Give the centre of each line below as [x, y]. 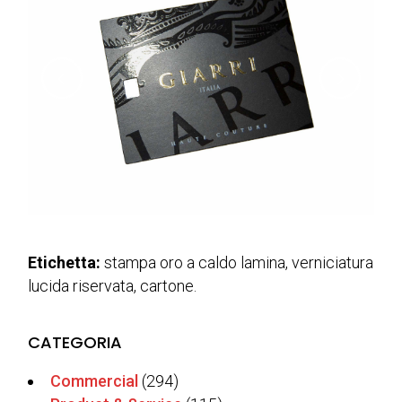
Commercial [95, 380]
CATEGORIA [75, 342]
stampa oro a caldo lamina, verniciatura [237, 262]
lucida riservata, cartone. [113, 285]
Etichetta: [65, 262]
